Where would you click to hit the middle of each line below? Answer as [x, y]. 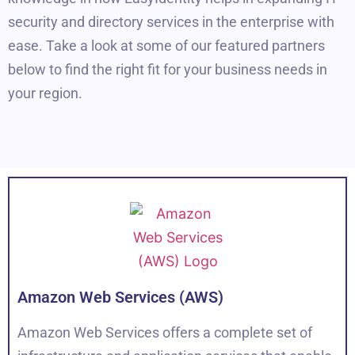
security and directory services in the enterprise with [171, 21]
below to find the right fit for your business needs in [168, 69]
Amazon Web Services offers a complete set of [165, 332]
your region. [45, 93]
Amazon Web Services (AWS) [120, 297]
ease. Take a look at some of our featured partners [166, 45]
